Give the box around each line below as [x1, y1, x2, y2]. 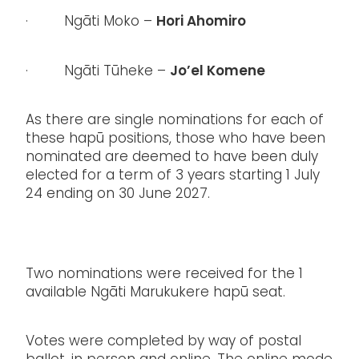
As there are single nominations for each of [26, 110, 324, 133]
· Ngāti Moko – [26, 10, 156, 34]
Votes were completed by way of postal [26, 331, 301, 354]
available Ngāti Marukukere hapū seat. [26, 281, 285, 305]
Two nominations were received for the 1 [26, 263, 303, 286]
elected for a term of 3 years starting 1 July [26, 165, 320, 188]
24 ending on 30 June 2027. [26, 184, 210, 207]
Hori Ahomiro [156, 10, 246, 34]
